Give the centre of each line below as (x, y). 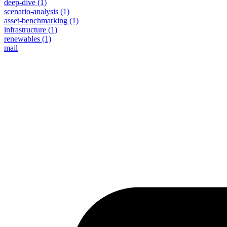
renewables (22, 39)
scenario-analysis (31, 11)
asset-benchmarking (36, 20)
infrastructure (25, 29)
